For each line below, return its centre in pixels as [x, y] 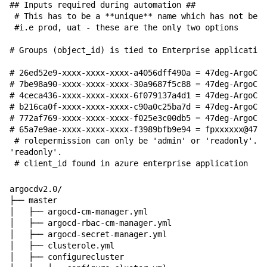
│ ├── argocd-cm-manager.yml [79, 211]
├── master [33, 200]
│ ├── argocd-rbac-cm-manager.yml [91, 223]
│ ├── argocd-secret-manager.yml [88, 234]
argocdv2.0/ [36, 189]
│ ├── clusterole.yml [62, 245]
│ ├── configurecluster [67, 257]
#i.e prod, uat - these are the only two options [124, 27]
